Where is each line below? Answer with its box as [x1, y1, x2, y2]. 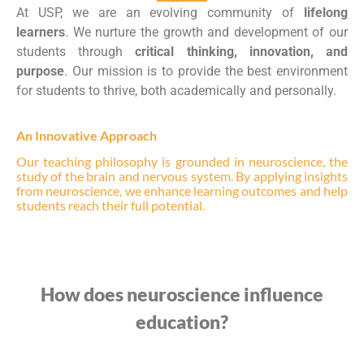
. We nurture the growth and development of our [65, 24, 348, 40]
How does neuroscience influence [41, 282, 323, 305]
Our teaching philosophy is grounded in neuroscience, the [16, 154, 348, 170]
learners [16, 24, 65, 40]
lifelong [304, 4, 348, 20]
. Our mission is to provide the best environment [64, 63, 348, 79]
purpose [16, 63, 64, 79]
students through [16, 43, 136, 59]
